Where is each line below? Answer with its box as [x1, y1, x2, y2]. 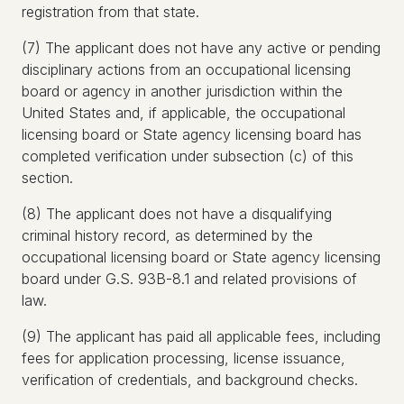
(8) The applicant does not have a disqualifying [22, 205, 332, 223]
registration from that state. [22, 3, 199, 21]
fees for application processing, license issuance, [22, 349, 345, 367]
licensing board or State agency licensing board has [22, 125, 362, 143]
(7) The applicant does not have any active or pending [22, 39, 381, 57]
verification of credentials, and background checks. [22, 371, 358, 389]
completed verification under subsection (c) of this [22, 147, 353, 165]
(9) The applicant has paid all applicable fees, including [22, 327, 381, 345]
